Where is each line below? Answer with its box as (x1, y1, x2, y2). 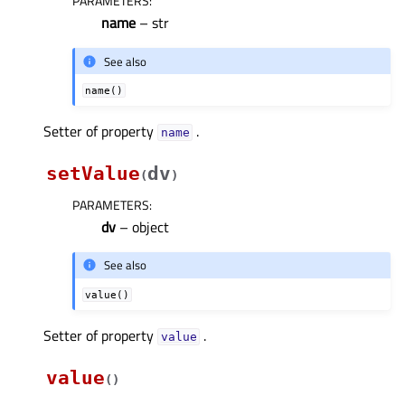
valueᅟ (160, 329, 197, 344)
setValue (46, 163, 140, 185)
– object (116, 216, 169, 239)
